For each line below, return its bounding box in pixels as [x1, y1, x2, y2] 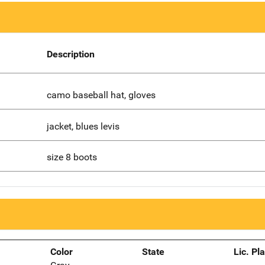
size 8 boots [46, 151, 97, 163]
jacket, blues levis [46, 120, 119, 132]
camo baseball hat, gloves [46, 89, 156, 101]
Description [46, 49, 95, 60]
